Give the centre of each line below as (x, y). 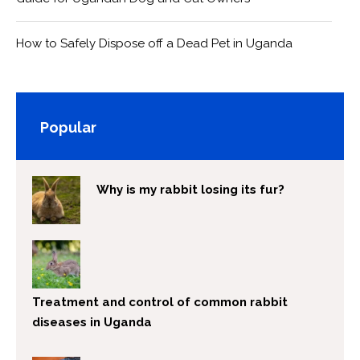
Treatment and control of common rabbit (160, 303)
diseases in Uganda (92, 323)
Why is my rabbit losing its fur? (190, 190)
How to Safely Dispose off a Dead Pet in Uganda (154, 44)
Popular (68, 128)
